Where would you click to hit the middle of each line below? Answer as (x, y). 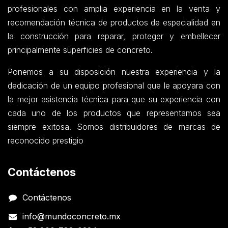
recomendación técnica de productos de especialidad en (114, 23)
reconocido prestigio (46, 141)
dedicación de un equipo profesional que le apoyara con (114, 86)
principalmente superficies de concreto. (80, 50)
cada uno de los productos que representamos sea (114, 113)
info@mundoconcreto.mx (71, 217)
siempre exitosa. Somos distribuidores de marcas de (114, 127)
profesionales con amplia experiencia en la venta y (114, 9)
